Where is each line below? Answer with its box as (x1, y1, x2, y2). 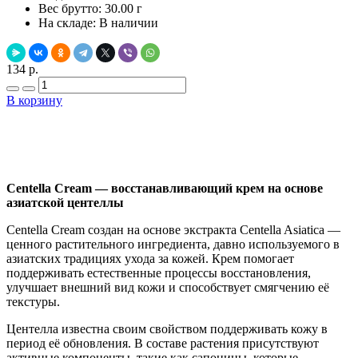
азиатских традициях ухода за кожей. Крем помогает (6, 251, 294, 265)
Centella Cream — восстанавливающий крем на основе (6, 181, 323, 195)
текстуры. (6, 294, 60, 308)
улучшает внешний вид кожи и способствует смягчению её (6, 280, 329, 294)
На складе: (38, 15, 96, 30)
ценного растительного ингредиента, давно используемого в (6, 237, 340, 251)
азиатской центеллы (6, 195, 124, 209)
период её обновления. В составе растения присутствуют (6, 336, 319, 350)
